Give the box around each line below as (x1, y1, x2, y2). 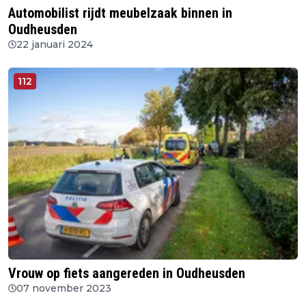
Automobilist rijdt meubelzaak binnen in (8, 4, 232, 21)
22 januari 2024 (16, 38, 93, 51)
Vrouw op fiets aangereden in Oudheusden (8, 265, 245, 282)
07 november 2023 (16, 282, 111, 295)
